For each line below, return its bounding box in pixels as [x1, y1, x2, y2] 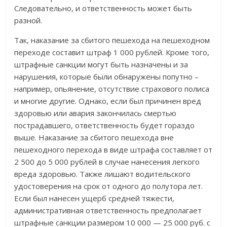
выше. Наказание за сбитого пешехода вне [14, 132, 174, 143]
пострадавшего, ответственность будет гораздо [14, 120, 195, 131]
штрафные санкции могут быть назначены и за [14, 59, 188, 70]
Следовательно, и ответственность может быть [14, 3, 193, 14]
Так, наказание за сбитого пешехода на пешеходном [14, 35, 210, 46]
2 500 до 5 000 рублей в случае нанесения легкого [14, 157, 200, 167]
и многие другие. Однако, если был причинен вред [14, 96, 202, 106]
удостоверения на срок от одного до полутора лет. [14, 181, 203, 192]
